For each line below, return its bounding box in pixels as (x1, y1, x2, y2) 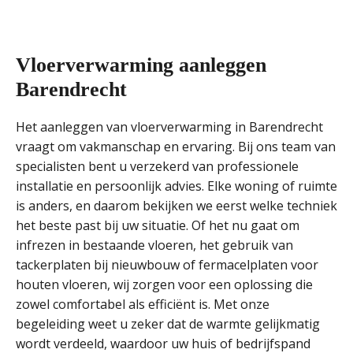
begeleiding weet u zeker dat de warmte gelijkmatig (16, 315, 320, 333)
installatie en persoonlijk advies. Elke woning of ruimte (16, 177, 337, 195)
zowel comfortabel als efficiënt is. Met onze (16, 295, 269, 313)
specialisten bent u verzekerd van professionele (16, 158, 299, 175)
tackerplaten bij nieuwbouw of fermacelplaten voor (16, 256, 318, 273)
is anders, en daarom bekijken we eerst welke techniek (16, 197, 337, 214)
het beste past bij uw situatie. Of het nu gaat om (16, 217, 299, 234)
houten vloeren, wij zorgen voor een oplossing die (16, 276, 313, 293)
